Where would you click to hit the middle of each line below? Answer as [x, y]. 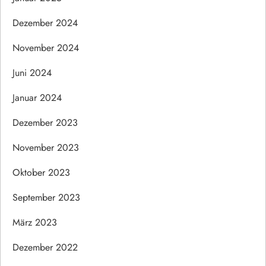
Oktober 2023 [41, 172]
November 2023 [46, 147]
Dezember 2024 [45, 23]
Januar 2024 [37, 97]
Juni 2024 [32, 72]
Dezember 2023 [45, 122]
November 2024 [46, 47]
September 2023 [46, 197]
